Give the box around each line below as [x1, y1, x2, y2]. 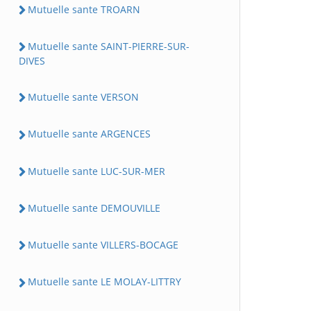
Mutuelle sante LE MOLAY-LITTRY [28, 275, 181, 289]
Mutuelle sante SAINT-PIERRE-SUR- [28, 39, 190, 53]
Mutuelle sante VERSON [28, 90, 139, 103]
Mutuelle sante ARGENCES [28, 127, 151, 141]
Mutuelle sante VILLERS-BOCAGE [28, 238, 178, 251]
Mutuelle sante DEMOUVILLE [28, 201, 160, 215]
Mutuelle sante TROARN [28, 2, 140, 16]
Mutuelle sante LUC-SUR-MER [28, 164, 165, 178]
